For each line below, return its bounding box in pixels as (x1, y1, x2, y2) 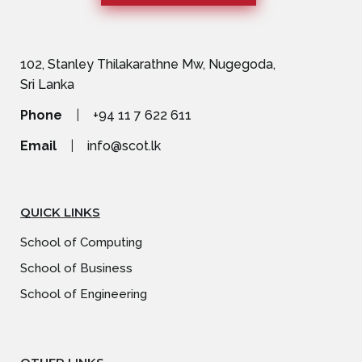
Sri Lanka (20, 76, 74, 92)
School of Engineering (20, 286, 147, 301)
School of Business (20, 260, 133, 276)
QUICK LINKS (20, 204, 100, 220)
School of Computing (20, 234, 142, 250)
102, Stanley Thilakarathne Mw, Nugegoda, (20, 56, 276, 72)
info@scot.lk (87, 137, 161, 154)
